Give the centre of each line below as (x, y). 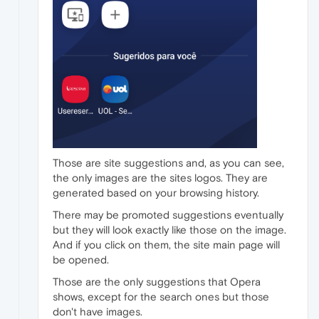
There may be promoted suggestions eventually (168, 214)
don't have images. (98, 311)
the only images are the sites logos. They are (160, 177)
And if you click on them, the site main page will (166, 244)
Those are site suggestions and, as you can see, (168, 162)
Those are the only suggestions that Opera (157, 281)
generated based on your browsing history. (156, 192)
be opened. (81, 259)
